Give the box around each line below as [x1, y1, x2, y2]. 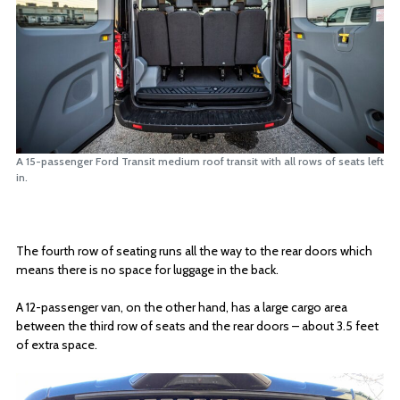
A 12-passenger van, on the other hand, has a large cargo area [16, 299, 347, 316]
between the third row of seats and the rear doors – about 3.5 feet [16, 318, 379, 335]
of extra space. [16, 337, 97, 354]
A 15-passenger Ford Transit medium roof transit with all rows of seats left [16, 154, 384, 169]
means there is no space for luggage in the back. [16, 262, 279, 279]
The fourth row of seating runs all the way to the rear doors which [16, 243, 372, 260]
